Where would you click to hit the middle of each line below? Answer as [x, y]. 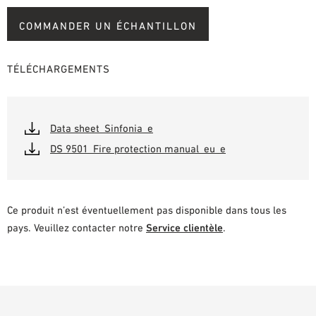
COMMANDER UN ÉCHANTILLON [108, 25]
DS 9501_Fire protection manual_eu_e [138, 148]
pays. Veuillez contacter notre [77, 228]
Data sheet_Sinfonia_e [102, 128]
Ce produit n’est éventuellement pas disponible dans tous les [147, 210]
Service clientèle [184, 228]
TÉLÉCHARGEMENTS [59, 68]
